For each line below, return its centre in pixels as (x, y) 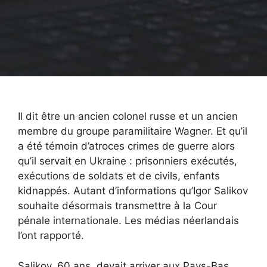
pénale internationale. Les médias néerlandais (128, 221)
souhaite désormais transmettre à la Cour (117, 206)
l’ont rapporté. (51, 236)
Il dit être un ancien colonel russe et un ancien (128, 117)
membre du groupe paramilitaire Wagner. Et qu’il (133, 131)
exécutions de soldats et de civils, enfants (119, 176)
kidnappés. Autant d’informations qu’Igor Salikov (133, 191)
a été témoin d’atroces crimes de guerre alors (126, 146)
